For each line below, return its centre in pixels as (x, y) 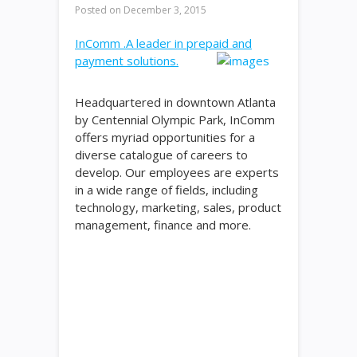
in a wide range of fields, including (167, 190)
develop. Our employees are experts (177, 172)
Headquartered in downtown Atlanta (175, 102)
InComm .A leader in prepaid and (163, 43)
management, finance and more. (163, 225)
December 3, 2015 (164, 10)
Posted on (98, 10)
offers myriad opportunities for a (165, 137)
